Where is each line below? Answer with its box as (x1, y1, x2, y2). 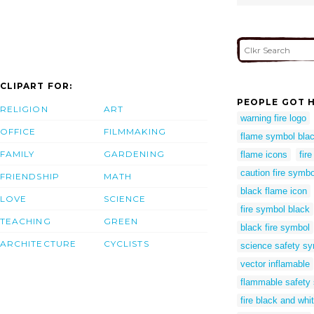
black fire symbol (240, 221, 310, 233)
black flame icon (240, 185, 307, 196)
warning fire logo (240, 112, 306, 123)
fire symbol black (240, 203, 310, 214)
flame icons (240, 149, 287, 160)
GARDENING (104, 149, 165, 160)
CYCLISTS (104, 238, 149, 250)
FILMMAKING (104, 126, 166, 137)
